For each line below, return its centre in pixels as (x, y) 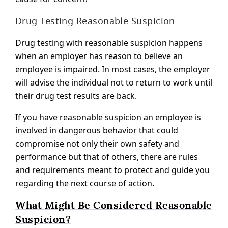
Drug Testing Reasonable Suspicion (95, 21)
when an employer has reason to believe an (99, 56)
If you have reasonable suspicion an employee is (108, 117)
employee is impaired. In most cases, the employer (113, 69)
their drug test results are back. (76, 95)
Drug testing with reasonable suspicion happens (109, 42)
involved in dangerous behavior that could (97, 130)
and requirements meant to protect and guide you (112, 170)
